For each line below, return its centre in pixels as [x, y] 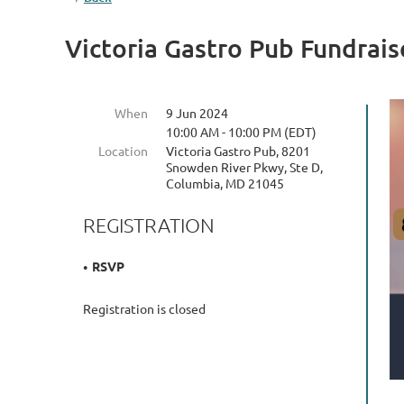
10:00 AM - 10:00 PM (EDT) [241, 132]
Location [123, 151]
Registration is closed [144, 309]
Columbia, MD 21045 [225, 183]
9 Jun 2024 [197, 113]
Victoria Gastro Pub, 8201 [238, 151]
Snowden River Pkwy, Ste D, [244, 167]
